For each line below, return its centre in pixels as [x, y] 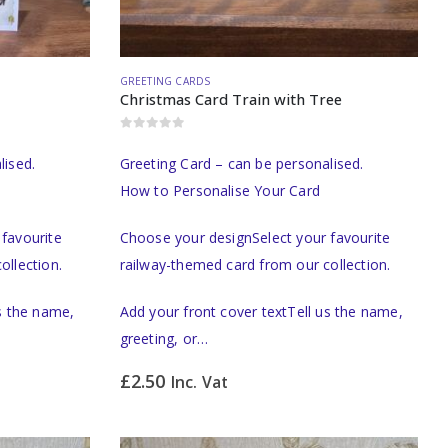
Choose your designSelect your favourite [255, 237]
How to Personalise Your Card [220, 190]
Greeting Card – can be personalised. [241, 163]
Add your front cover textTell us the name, [261, 311]
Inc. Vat [199, 381]
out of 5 [152, 139]
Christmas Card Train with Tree [230, 98]
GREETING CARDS [165, 80]
